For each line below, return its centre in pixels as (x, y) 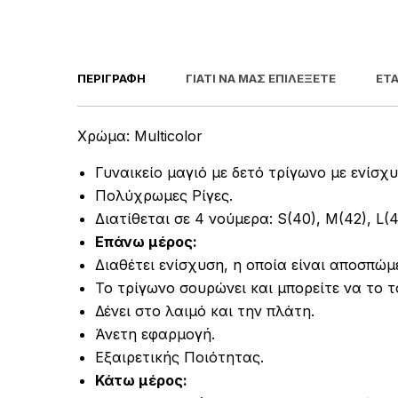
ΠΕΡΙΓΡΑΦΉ (111, 78)
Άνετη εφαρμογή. (155, 334)
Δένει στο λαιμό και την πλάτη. (205, 310)
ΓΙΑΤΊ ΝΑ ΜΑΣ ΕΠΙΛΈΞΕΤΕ (261, 78)
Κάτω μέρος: (141, 380)
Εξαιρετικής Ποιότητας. (179, 357)
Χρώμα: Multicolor (140, 135)
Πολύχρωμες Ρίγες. (164, 195)
